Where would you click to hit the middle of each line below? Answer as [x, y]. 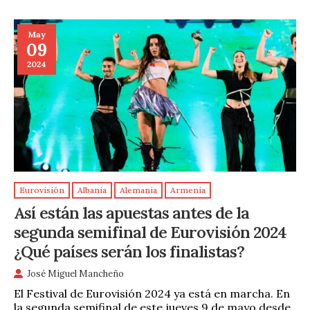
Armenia [188, 190]
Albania [92, 190]
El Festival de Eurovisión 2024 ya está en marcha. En [152, 293]
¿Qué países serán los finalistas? [129, 251]
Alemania [138, 190]
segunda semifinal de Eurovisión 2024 [150, 231]
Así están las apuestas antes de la [131, 212]
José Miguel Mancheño [75, 273]
